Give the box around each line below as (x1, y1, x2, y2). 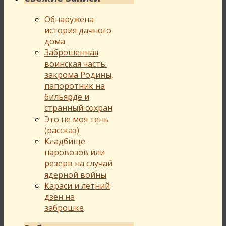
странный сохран (44, 102, 112, 114)
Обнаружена (44, 13, 94, 25)
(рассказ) (44, 124, 79, 136)
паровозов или (44, 146, 105, 158)
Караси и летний (44, 180, 110, 191)
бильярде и (44, 91, 89, 102)
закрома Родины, (44, 69, 114, 80)
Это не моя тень (44, 113, 109, 125)
